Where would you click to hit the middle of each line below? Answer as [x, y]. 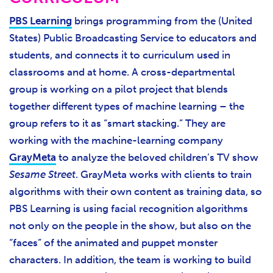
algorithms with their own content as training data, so [136, 191]
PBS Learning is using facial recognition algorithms [129, 208]
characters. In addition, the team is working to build [130, 259]
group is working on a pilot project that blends [119, 89]
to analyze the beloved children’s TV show [157, 157]
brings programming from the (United [162, 20]
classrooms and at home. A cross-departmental [122, 72]
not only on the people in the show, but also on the [130, 225]
